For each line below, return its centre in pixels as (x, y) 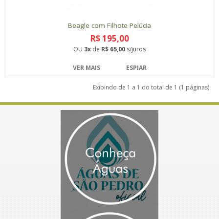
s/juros (135, 49)
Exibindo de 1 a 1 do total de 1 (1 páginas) (151, 87)
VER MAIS (86, 67)
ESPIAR (136, 67)
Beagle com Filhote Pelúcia (109, 25)
